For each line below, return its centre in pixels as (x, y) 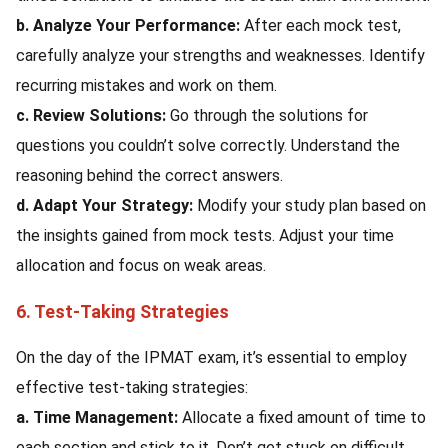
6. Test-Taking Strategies (122, 311)
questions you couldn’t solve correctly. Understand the (208, 145)
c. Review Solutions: (93, 115)
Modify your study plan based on (311, 205)
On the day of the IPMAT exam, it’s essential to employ (211, 357)
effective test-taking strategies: (132, 387)
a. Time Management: (99, 417)
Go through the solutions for (269, 115)
